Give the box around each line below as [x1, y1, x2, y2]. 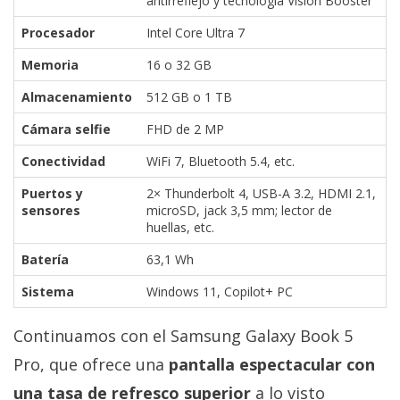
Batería [21, 250, 69, 268]
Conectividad [21, 152, 105, 170]
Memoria [21, 55, 79, 73]
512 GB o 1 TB [146, 87, 232, 105]
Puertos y [21, 184, 83, 202]
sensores [21, 201, 80, 219]
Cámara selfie [21, 120, 111, 137]
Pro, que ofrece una [13, 353, 169, 375]
